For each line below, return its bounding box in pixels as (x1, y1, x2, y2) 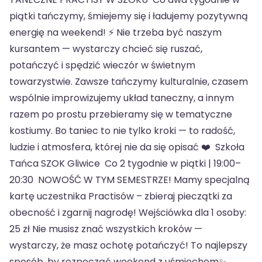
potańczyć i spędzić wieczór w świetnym (9, 58, 195, 72)
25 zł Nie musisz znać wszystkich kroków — (9, 222, 202, 236)
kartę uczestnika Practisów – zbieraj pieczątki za (9, 189, 232, 203)
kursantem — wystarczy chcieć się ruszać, (9, 42, 202, 56)
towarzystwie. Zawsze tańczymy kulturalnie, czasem (9, 74, 248, 88)
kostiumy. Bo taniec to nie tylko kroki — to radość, (9, 123, 235, 137)
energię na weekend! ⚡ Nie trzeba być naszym (9, 25, 222, 39)
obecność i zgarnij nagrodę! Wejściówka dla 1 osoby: (9, 205, 246, 219)
